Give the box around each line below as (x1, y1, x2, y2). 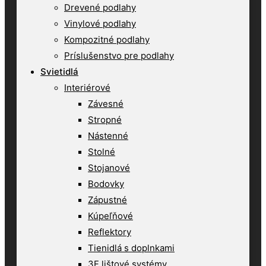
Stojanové (88, 162, 130, 173)
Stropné (88, 114, 122, 125)
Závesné (88, 98, 123, 109)
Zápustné (88, 194, 127, 205)
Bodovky (88, 178, 124, 189)
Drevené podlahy (64, 2, 136, 13)
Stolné (88, 146, 115, 157)
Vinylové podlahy (64, 18, 136, 29)
